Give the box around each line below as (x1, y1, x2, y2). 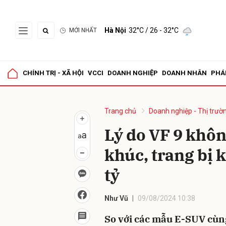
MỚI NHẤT (69, 27, 97, 34)
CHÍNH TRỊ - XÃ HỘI (23, 69, 84, 77)
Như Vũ (104, 194, 128, 202)
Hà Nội (104, 26, 126, 34)
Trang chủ (104, 107, 136, 115)
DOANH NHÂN (162, 69, 207, 77)
